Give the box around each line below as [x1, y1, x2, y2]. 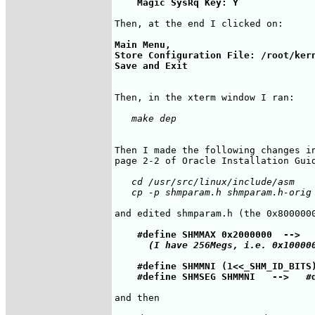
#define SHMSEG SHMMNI [115, 271, 272, 282]
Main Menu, [115, 39, 176, 50]
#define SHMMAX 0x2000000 [115, 229, 283, 240]
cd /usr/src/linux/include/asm [115, 176, 295, 187]
